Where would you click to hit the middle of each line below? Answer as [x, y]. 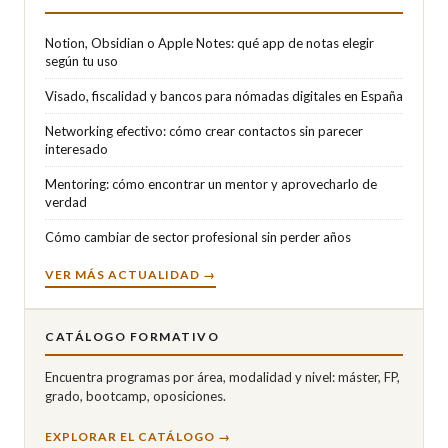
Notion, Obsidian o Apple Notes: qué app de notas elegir [209, 43]
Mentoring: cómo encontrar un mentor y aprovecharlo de [211, 184]
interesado [76, 149]
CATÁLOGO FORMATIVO [132, 336]
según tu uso [81, 61]
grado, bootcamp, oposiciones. [135, 396]
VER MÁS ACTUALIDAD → [130, 274]
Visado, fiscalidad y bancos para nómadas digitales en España [224, 96]
